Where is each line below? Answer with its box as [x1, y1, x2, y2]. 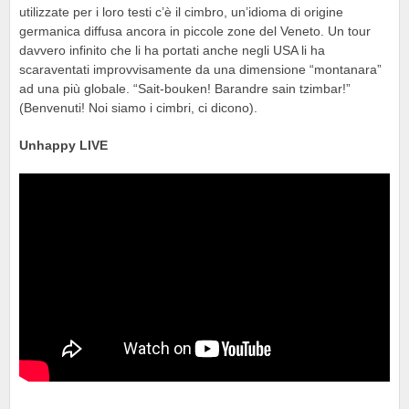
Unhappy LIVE [19, 138, 108, 152]
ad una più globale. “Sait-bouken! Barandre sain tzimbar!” [19, 81, 351, 96]
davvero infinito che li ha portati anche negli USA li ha [19, 43, 325, 58]
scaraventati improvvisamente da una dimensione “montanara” [19, 62, 382, 77]
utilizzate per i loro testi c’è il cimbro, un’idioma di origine [19, 5, 343, 19]
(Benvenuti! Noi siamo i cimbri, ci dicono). [19, 100, 257, 115]
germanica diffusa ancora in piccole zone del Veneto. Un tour [19, 24, 371, 38]
